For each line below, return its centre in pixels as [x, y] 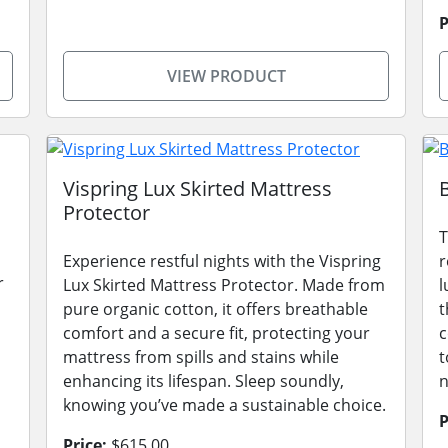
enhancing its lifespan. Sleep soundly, [203, 380]
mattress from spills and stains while [201, 356]
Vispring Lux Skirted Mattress [197, 188]
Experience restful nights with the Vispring [222, 260]
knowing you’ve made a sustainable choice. [224, 404]
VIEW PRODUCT [226, 76]
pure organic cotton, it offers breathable [215, 308]
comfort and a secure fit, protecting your [216, 332]
